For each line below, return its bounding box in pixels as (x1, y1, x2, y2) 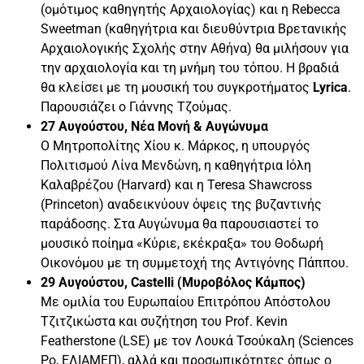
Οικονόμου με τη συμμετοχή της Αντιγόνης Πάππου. (41, 254, 349, 271)
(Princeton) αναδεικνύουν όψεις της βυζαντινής (41, 196, 322, 212)
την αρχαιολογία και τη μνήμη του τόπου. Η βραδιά (41, 59, 339, 76)
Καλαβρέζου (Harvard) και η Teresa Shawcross (41, 176, 312, 193)
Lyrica (313, 79, 348, 95)
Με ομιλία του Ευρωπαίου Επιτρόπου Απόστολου (41, 293, 331, 310)
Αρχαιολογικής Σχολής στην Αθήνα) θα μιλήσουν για (41, 40, 349, 56)
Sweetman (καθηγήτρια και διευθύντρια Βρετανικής (41, 20, 347, 37)
